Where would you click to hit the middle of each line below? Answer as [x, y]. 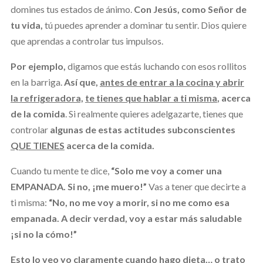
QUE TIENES [37, 145]
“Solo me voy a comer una [166, 170]
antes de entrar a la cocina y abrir [172, 82]
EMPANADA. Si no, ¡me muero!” [79, 186]
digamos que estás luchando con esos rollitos [156, 66]
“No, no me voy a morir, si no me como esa [139, 202]
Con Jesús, [156, 9]
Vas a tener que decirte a [197, 186]
